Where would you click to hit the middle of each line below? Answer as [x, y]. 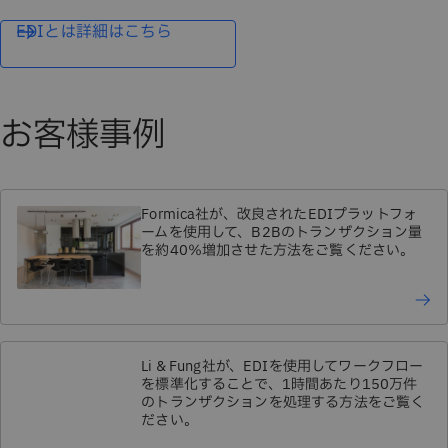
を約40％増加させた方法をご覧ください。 [278, 250]
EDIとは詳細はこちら [94, 31]
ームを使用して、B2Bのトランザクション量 [282, 232]
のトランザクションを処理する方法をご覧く [283, 402]
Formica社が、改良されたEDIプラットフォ [279, 214]
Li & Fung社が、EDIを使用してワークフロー [282, 366]
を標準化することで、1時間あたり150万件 [279, 384]
